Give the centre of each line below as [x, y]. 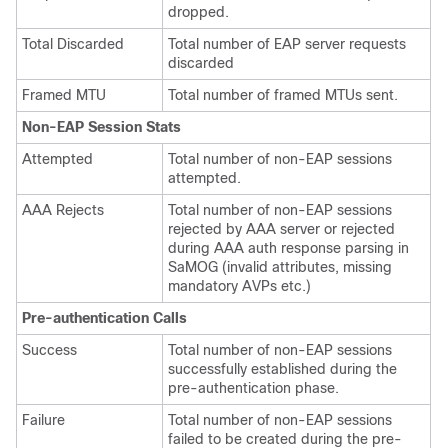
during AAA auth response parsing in [288, 248]
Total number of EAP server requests [287, 44]
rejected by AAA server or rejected [281, 229]
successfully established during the [282, 369]
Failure [43, 420]
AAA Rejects [63, 210]
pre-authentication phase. [253, 388]
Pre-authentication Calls [104, 318]
